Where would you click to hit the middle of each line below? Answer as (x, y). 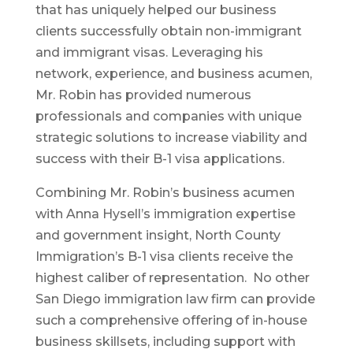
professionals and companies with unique (168, 116)
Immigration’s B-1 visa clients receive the (164, 256)
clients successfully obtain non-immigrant (168, 31)
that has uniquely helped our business (156, 9)
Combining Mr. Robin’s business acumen (165, 192)
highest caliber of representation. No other (172, 277)
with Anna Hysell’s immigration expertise (165, 214)
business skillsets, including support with (165, 341)
